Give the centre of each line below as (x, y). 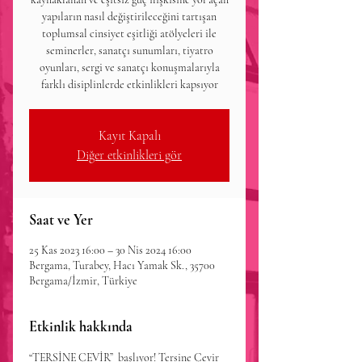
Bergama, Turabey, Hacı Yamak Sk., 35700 (122, 265)
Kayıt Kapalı (129, 136)
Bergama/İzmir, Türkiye (83, 281)
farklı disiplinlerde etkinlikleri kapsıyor (129, 84)
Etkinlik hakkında (81, 326)
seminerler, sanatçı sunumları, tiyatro (129, 51)
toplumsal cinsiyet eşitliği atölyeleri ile (129, 34)
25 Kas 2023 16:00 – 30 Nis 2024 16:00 (110, 250)
